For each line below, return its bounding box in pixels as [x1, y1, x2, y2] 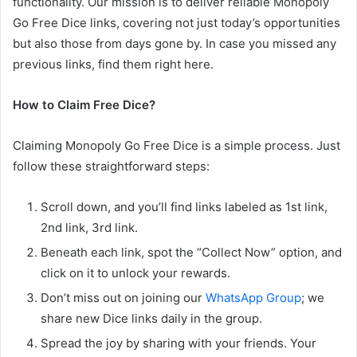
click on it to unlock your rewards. [41, 265, 230, 281]
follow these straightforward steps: [13, 159, 210, 175]
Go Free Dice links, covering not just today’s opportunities [13, 15, 340, 31]
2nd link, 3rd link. [41, 220, 138, 236]
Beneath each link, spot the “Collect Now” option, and [41, 245, 342, 261]
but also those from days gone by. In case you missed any [13, 36, 336, 52]
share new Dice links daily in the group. [41, 311, 262, 327]
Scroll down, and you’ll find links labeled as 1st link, [41, 199, 328, 215]
